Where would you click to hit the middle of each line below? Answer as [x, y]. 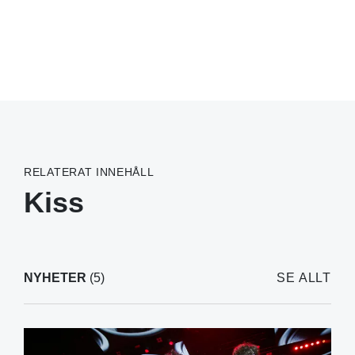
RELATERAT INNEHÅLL [89, 172]
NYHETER [55, 277]
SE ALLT [304, 277]
